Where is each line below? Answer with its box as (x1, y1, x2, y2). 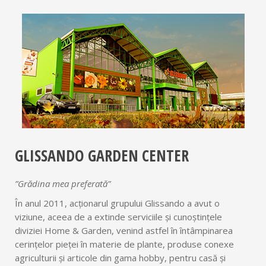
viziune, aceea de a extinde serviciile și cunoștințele (15, 211, 222, 223)
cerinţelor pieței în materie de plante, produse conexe (15, 238, 234, 251)
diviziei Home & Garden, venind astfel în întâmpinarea (15, 224, 233, 237)
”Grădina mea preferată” (15, 178, 110, 190)
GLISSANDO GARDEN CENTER (15, 145, 189, 167)
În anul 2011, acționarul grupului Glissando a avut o (15, 197, 220, 210)
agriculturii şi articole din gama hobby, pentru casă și (15, 252, 226, 264)
